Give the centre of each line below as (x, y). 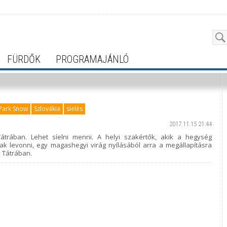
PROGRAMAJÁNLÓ (92, 59)
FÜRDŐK (24, 59)
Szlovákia (47, 109)
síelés (74, 109)
